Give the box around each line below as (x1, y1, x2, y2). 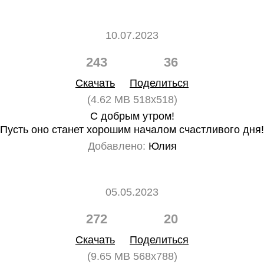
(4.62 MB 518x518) (87, 94, 177, 105)
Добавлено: (87, 140, 146, 152)
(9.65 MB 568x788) (87, 250, 177, 262)
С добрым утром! (90, 110, 174, 122)
